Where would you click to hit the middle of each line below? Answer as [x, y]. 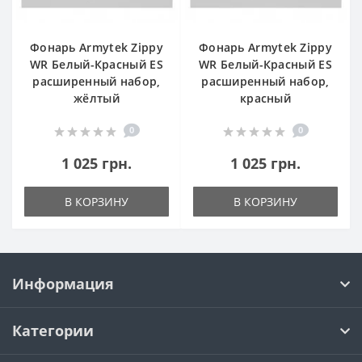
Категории [53, 330]
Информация [63, 284]
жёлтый [97, 98]
